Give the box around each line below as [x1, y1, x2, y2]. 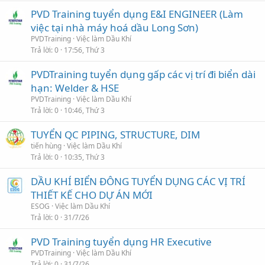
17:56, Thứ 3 [64, 44, 105, 55]
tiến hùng [31, 140, 62, 151]
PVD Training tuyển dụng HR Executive [31, 234, 212, 248]
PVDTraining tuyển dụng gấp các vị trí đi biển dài [31, 67, 256, 81]
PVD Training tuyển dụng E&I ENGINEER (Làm [31, 7, 243, 21]
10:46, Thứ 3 [64, 105, 105, 115]
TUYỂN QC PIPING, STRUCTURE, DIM [31, 127, 200, 141]
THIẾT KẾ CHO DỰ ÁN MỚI [31, 188, 153, 202]
